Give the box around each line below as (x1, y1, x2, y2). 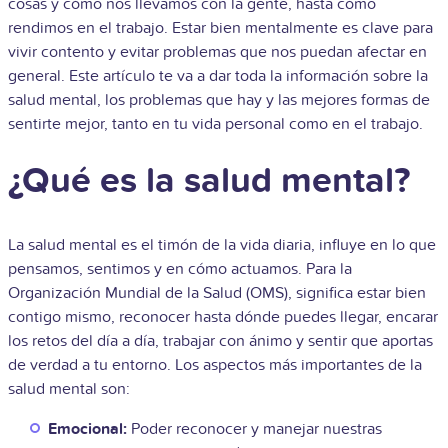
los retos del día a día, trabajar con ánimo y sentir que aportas (8, 330, 433, 351)
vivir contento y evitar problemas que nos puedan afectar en (8, 41, 427, 62)
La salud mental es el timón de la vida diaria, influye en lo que (8, 234, 436, 255)
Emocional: (48, 418, 131, 439)
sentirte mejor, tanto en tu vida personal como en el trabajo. (8, 113, 427, 134)
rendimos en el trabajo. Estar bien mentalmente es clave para (8, 17, 433, 38)
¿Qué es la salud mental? (8, 158, 410, 203)
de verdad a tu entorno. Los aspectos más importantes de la (8, 354, 422, 375)
